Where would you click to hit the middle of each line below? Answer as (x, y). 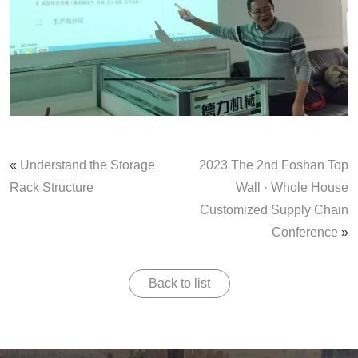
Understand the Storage (88, 165)
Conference (305, 232)
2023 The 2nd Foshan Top (274, 165)
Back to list (179, 284)
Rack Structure (52, 187)
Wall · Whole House (292, 187)
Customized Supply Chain (274, 210)
